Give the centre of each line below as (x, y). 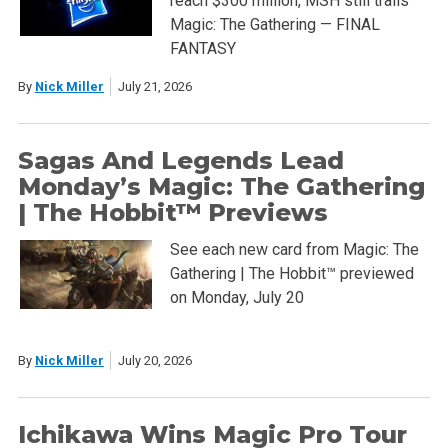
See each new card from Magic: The (294, 250)
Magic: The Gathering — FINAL (274, 24)
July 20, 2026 (154, 360)
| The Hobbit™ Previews (172, 213)
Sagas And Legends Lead (180, 161)
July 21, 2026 (154, 87)
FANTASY (202, 48)
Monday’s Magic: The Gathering (221, 187)
